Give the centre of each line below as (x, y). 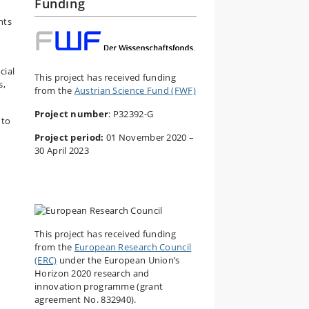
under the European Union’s (118, 260)
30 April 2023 (62, 150)
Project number (72, 114)
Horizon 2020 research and (92, 273)
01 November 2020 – (149, 137)
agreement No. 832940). (86, 299)
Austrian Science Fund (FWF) (135, 90)
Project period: (69, 137)
